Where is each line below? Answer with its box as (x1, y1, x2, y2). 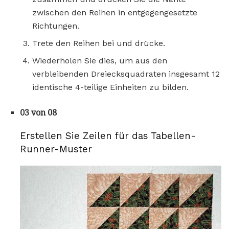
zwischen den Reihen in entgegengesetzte (32, 8, 197, 18)
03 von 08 (20, 108, 57, 118)
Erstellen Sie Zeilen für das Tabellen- (20, 130, 196, 142)
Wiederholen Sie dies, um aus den (32, 56, 167, 66)
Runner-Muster (20, 143, 92, 155)
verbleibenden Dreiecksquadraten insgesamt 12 (32, 69, 220, 79)
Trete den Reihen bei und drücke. (32, 38, 165, 49)
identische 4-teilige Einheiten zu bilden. (32, 82, 189, 93)
